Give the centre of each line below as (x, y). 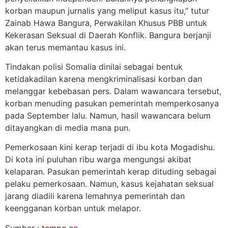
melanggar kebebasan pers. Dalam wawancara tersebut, (113, 91)
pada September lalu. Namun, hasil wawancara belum (108, 115)
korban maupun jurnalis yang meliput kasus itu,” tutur (107, 10)
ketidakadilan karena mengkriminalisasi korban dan (104, 79)
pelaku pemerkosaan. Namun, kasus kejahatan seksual (109, 184)
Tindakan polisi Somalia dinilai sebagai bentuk (94, 66)
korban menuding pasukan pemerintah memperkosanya (112, 103)
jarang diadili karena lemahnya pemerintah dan (95, 196)
